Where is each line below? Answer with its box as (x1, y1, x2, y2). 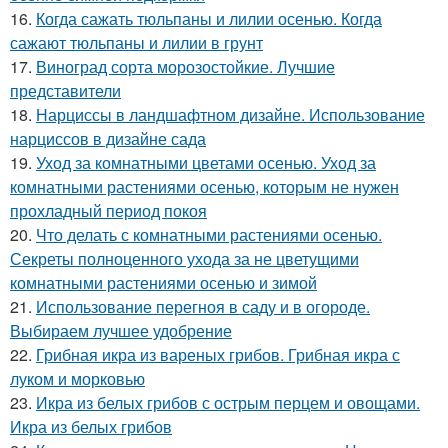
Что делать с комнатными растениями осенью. (36, 222, 382, 246)
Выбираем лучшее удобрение (10, 318, 232, 342)
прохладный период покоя (10, 198, 207, 222)
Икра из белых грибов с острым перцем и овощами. (36, 390, 420, 414)
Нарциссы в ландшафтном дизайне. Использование (36, 102, 425, 126)
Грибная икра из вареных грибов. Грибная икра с (36, 342, 400, 366)
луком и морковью (10, 366, 145, 390)
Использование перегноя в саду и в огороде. (36, 294, 370, 318)
